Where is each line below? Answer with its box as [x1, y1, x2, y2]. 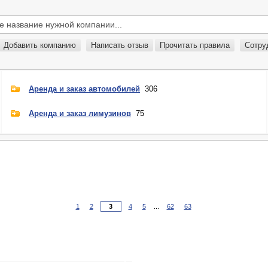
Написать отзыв [91, 41, 148, 50]
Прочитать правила [160, 41, 230, 50]
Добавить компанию [4, 41, 76, 50]
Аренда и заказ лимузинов [29, 109, 131, 118]
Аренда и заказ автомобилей [29, 84, 140, 93]
